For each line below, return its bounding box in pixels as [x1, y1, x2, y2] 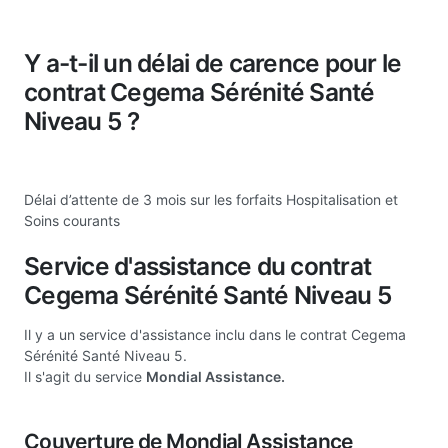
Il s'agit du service [24, 367, 146, 385]
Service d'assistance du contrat [24, 250, 372, 281]
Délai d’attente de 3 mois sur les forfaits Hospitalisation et [24, 190, 398, 208]
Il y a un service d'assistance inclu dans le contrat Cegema [24, 325, 406, 343]
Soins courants [24, 211, 120, 229]
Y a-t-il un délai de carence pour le [24, 48, 402, 79]
